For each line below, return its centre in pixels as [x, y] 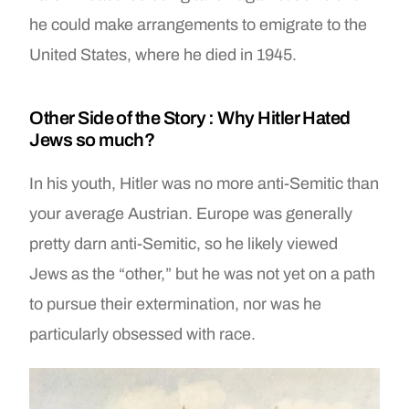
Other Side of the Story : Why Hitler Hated [190, 117]
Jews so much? [92, 139]
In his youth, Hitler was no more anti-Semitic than [204, 183]
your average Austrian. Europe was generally [191, 213]
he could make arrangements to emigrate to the [199, 24]
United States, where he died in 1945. [163, 54]
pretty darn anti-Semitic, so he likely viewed [184, 243]
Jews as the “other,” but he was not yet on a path [203, 273]
